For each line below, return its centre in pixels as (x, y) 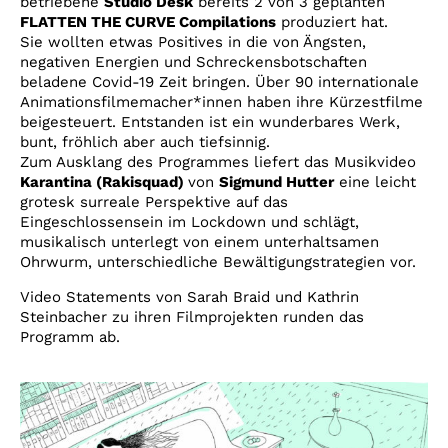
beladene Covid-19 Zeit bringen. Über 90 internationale (219, 82)
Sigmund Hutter (276, 182)
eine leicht (375, 182)
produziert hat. (332, 22)
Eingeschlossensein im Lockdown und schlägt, (189, 222)
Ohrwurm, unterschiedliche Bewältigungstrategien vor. (218, 262)
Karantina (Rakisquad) (104, 182)
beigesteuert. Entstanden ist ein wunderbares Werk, (210, 122)
